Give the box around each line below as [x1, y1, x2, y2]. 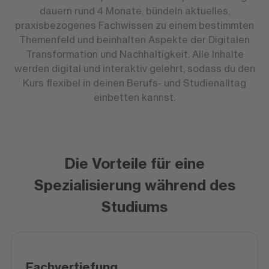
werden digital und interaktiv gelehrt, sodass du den [14, 62, 255, 74]
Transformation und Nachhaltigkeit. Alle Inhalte [25, 48, 244, 60]
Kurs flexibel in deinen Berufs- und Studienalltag [23, 77, 246, 89]
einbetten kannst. [94, 91, 175, 103]
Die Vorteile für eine [64, 154, 205, 172]
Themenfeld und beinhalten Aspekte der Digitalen [19, 34, 250, 46]
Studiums [101, 198, 168, 216]
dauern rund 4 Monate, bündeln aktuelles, [39, 5, 230, 17]
